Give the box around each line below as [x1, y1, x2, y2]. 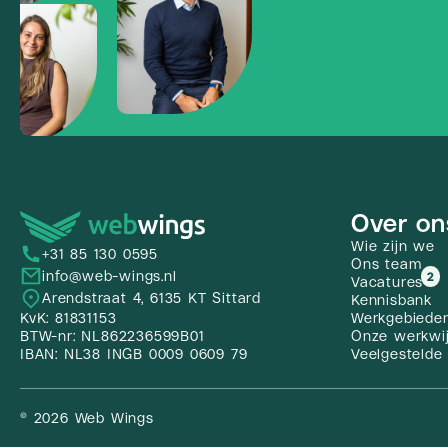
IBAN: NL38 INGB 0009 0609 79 [20, 346, 248, 363]
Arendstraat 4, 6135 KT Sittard [42, 290, 261, 307]
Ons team [351, 256, 422, 272]
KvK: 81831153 [20, 310, 117, 327]
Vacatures [351, 274, 424, 290]
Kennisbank [351, 292, 432, 308]
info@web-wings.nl [42, 268, 177, 285]
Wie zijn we [351, 238, 435, 254]
